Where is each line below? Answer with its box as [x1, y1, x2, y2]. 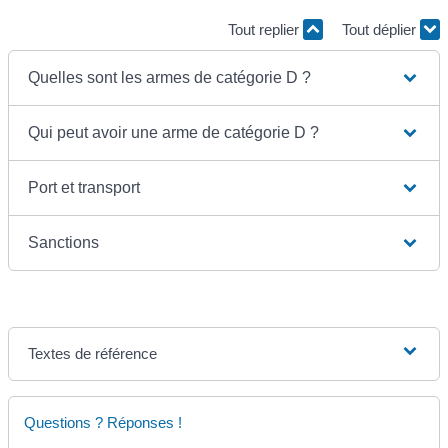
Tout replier [228, 20, 303, 38]
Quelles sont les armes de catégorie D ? [28, 69, 312, 87]
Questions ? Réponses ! [24, 414, 182, 432]
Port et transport [28, 179, 141, 197]
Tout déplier [342, 20, 420, 38]
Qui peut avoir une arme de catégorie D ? [28, 124, 320, 142]
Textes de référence [28, 345, 158, 363]
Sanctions [28, 234, 100, 252]
